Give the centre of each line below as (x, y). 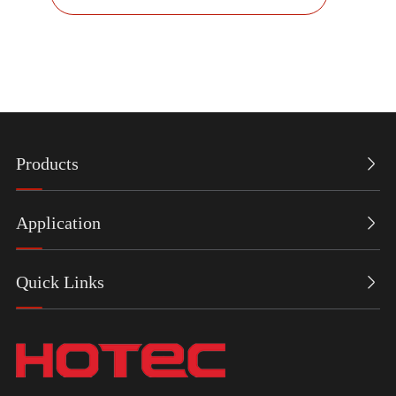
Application (58, 222)
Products (47, 163)
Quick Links (60, 282)
